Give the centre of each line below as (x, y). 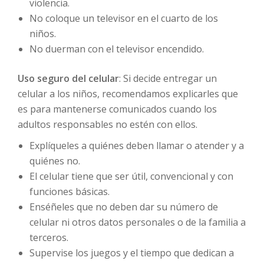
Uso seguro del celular (68, 78)
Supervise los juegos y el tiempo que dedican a (132, 253)
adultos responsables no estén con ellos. (108, 124)
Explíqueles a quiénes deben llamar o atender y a (137, 146)
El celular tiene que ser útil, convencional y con (131, 176)
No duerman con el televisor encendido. (117, 49)
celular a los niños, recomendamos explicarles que (128, 94)
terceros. (49, 237)
